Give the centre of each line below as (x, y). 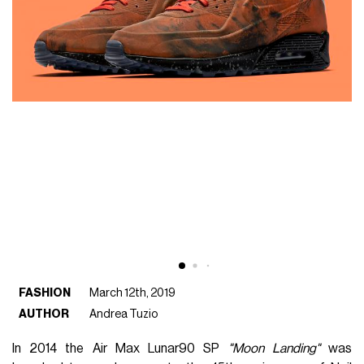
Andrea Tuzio (124, 314)
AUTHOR (44, 314)
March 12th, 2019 (133, 292)
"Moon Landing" (270, 348)
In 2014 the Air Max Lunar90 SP (116, 348)
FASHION (45, 292)
